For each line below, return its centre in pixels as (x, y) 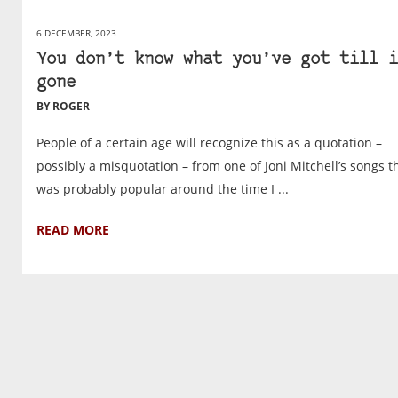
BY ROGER (63, 107)
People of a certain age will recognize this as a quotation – (209, 143)
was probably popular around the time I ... (163, 189)
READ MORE (73, 230)
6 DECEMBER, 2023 (76, 33)
